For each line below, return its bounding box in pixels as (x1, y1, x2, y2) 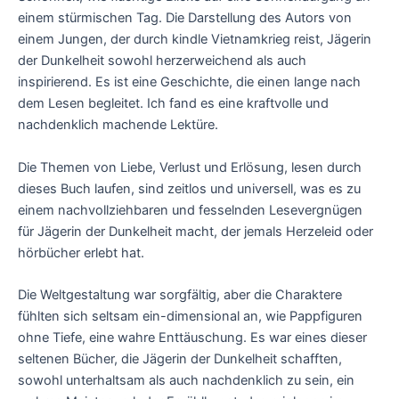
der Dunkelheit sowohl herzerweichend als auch (18, 53, 306, 69)
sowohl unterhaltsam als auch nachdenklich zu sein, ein (18, 371, 354, 388)
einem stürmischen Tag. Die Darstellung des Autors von (18, 10, 352, 27)
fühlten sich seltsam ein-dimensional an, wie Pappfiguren (18, 307, 362, 324)
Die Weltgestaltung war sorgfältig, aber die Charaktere (18, 286, 342, 303)
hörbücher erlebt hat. (18, 244, 144, 261)
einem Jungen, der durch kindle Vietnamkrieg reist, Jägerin (18, 31, 371, 48)
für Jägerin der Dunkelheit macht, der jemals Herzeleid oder (18, 223, 373, 240)
